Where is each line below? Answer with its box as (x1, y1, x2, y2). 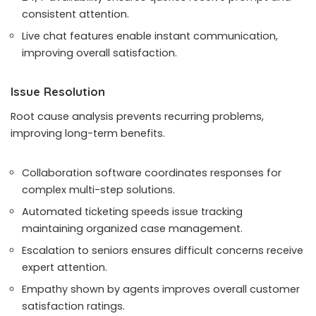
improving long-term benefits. (11, 126, 165, 141)
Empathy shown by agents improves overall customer (22, 282, 300, 297)
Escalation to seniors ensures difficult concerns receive (22, 243, 303, 258)
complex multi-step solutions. (22, 183, 175, 197)
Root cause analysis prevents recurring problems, (11, 109, 264, 124)
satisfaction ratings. (22, 299, 125, 314)
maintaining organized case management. (22, 221, 243, 236)
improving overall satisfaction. (22, 46, 177, 61)
